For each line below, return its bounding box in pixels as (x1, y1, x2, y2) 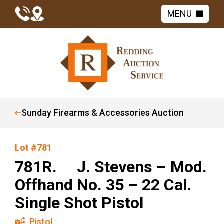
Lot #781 (15, 142, 52, 153)
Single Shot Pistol (15, 193, 143, 212)
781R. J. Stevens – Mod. (15, 157, 207, 176)
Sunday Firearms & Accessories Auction (21, 107, 184, 118)
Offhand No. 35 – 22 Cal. (15, 175, 191, 194)
